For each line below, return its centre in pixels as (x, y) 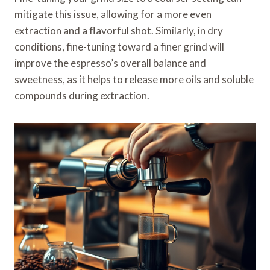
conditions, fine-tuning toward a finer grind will (119, 47)
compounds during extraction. (82, 96)
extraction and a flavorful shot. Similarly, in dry (119, 31)
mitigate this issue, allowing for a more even (113, 14)
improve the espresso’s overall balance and (110, 63)
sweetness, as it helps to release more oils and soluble (134, 80)
